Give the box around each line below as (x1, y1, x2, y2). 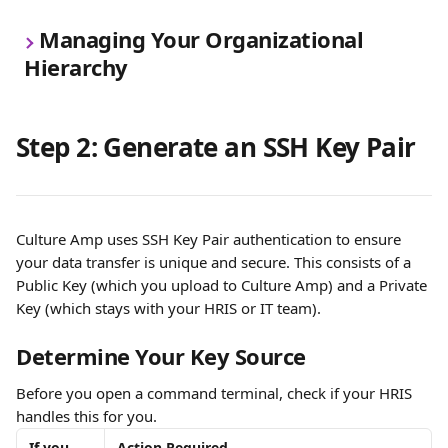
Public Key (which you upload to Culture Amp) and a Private (16, 275, 431, 295)
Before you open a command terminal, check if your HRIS (16, 383, 416, 403)
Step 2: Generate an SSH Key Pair (16, 129, 416, 165)
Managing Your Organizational (39, 24, 369, 54)
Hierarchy (24, 52, 128, 82)
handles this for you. (16, 406, 157, 426)
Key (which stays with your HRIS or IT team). (16, 298, 321, 318)
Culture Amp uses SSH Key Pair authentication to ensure (16, 229, 405, 249)
